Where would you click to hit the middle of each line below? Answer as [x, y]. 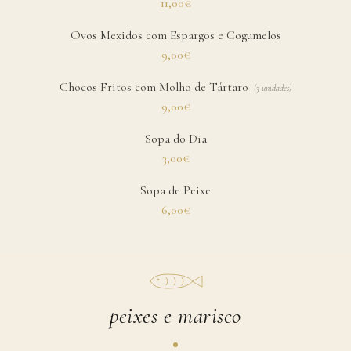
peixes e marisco [175, 316]
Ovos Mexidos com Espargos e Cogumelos [175, 35]
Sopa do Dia [175, 138]
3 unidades [272, 87]
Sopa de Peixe [175, 190]
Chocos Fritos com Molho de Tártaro [154, 87]
